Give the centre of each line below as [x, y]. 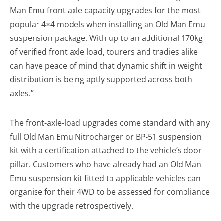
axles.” [22, 93]
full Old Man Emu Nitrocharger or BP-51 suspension [106, 137]
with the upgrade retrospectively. [72, 206]
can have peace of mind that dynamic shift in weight [106, 66]
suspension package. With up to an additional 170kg [106, 38]
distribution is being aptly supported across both [101, 80]
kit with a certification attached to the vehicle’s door [106, 151]
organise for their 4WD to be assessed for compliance [110, 192]
